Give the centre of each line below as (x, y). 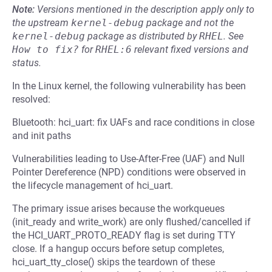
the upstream (42, 23)
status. (27, 63)
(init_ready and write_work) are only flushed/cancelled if (131, 222)
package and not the (189, 23)
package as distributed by (142, 36)
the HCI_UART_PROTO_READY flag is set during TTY (124, 235)
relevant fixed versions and (190, 49)
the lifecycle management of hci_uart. (93, 185)
